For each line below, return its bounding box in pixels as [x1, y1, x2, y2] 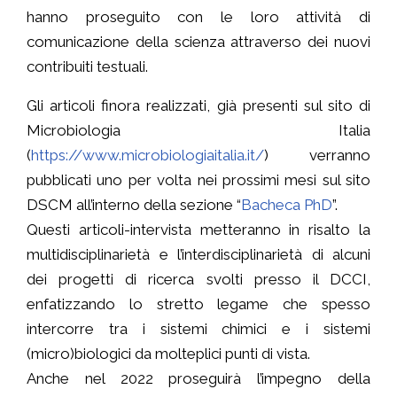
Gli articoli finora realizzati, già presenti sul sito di [27, 96, 370, 114]
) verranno [264, 145, 370, 164]
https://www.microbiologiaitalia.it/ [31, 145, 264, 164]
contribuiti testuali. [27, 57, 148, 75]
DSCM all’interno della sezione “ [27, 195, 241, 214]
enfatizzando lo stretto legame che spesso [27, 294, 370, 313]
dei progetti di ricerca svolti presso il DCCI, [27, 269, 370, 288]
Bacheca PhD [241, 195, 332, 214]
